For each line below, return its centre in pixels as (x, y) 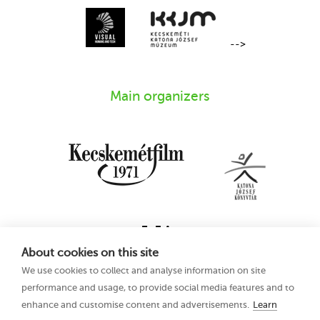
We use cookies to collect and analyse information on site (144, 270)
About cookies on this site (90, 253)
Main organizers (160, 96)
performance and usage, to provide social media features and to (158, 287)
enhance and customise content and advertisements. (135, 305)
